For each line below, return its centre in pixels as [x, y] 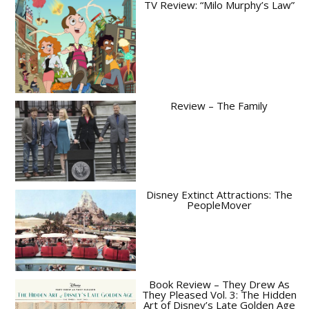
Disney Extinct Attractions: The [219, 194]
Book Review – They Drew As [219, 284]
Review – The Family [219, 106]
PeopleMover [219, 205]
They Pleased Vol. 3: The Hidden [219, 294]
